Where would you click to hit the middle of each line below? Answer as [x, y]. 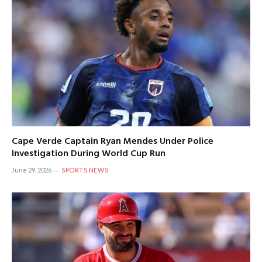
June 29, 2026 [32, 170]
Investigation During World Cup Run [89, 154]
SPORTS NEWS [85, 170]
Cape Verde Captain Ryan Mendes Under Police [113, 142]
